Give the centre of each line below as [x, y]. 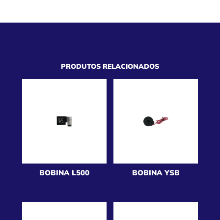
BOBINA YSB [156, 172]
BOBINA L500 [64, 172]
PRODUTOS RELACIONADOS [110, 67]
